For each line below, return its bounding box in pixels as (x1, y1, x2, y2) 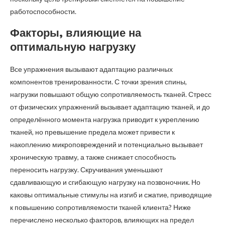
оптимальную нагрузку (10, 41, 136, 54)
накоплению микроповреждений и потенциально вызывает (10, 140, 203, 149)
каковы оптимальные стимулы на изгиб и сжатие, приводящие (10, 190, 212, 199)
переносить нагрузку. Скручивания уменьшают (10, 165, 163, 174)
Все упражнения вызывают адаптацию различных (10, 65, 173, 74)
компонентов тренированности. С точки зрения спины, (10, 77, 187, 86)
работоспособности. (10, 7, 76, 16)
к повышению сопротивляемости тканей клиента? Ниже (10, 203, 191, 212)
